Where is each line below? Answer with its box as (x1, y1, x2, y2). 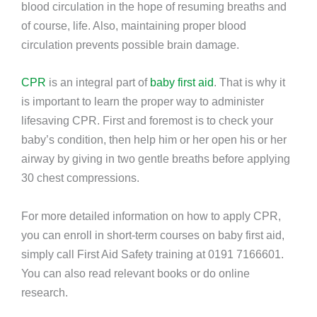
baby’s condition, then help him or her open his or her (21, 133, 287, 146)
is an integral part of (46, 76, 150, 89)
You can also (21, 266, 88, 279)
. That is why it (214, 76, 285, 89)
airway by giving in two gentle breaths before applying (21, 152, 290, 166)
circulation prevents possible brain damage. (21, 38, 239, 52)
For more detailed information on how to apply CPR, (21, 209, 281, 222)
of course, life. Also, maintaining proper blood (21, 19, 246, 33)
